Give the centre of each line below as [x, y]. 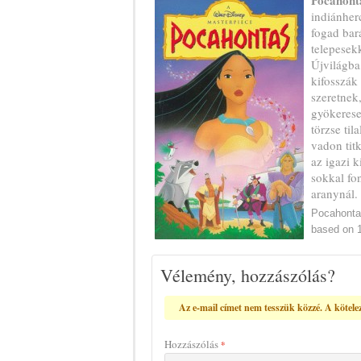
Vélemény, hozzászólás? [248, 275]
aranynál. [334, 193]
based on [334, 229]
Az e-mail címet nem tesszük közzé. [251, 307]
